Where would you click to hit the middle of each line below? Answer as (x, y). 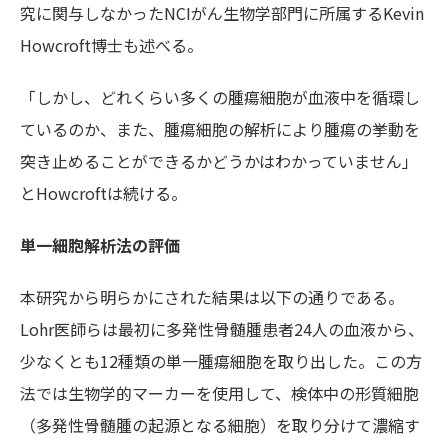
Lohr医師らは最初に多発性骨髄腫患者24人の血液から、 (222, 329)
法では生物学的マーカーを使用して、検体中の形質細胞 (219, 393)
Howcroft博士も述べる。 (111, 45)
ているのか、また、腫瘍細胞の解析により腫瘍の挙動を (220, 129)
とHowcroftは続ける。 (103, 193)
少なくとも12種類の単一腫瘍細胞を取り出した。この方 (221, 361)
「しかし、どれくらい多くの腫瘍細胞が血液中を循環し (220, 97)
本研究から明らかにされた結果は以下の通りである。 (212, 297)
